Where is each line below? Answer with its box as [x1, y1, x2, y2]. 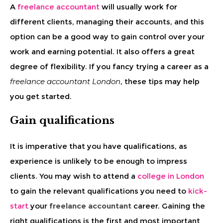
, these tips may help [120, 76, 200, 86]
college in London [137, 171, 204, 181]
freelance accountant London [10, 76, 120, 86]
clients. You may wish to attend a [10, 171, 137, 181]
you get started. [10, 91, 72, 101]
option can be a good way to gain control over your [10, 31, 205, 41]
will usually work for [100, 1, 177, 11]
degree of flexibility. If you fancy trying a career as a [10, 61, 209, 71]
